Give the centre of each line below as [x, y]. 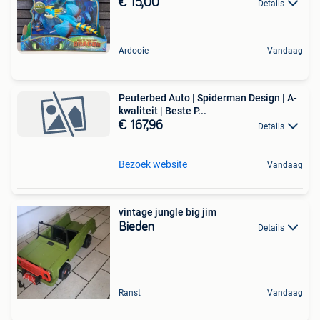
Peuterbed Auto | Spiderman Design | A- [208, 97]
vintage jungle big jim [167, 212]
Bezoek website [153, 165]
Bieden [136, 227]
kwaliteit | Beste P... [162, 110]
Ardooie [134, 50]
